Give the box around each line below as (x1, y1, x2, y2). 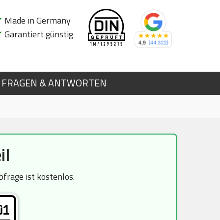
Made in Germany (2, 14, 71, 27)
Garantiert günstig (2, 27, 73, 41)
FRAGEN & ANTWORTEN (1, 76, 107, 90)
